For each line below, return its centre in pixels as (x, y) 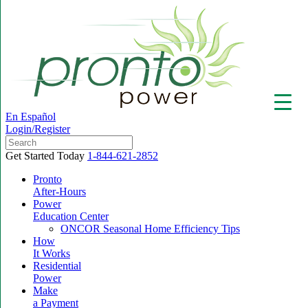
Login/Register (38, 129)
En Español (31, 117)
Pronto (47, 179)
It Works (52, 253)
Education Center (71, 216)
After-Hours (59, 191)
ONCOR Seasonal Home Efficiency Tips (150, 229)
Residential (57, 266)
